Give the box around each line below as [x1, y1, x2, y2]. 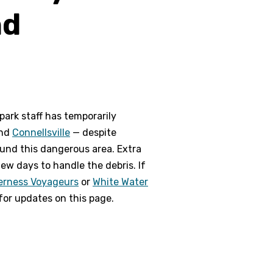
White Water [93, 176, 148, 188]
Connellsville [12, 127, 70, 138]
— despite [70, 127, 116, 138]
